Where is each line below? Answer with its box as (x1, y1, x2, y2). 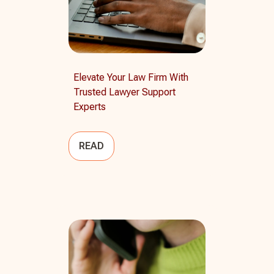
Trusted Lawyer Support (73, 86, 176, 98)
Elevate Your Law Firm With (73, 71, 188, 83)
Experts (73, 100, 106, 113)
